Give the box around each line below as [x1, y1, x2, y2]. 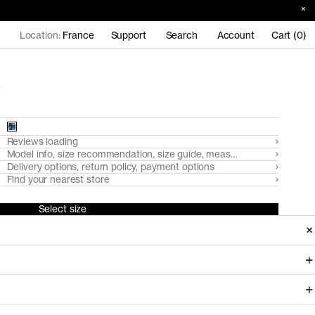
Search [165, 29, 198, 41]
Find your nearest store [6, 174, 110, 185]
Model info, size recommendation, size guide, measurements [6, 148, 273, 160]
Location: [19, 29, 63, 41]
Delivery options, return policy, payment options [6, 161, 215, 172]
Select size [38, 203, 87, 214]
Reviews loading [6, 136, 78, 147]
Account [217, 29, 255, 41]
